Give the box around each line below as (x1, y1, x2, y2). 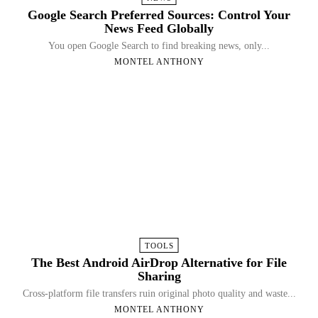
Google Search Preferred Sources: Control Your (28, 7, 290, 22)
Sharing (137, 268, 181, 283)
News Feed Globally (104, 21, 214, 35)
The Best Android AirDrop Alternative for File (31, 255, 287, 270)
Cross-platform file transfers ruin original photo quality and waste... (22, 287, 296, 299)
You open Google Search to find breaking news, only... (48, 40, 270, 51)
